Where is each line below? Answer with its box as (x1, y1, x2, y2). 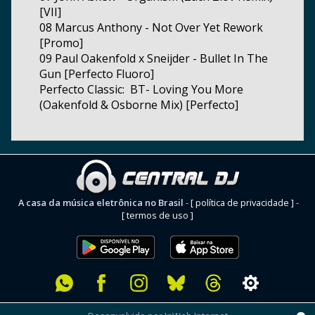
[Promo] (39, 34, 83, 51)
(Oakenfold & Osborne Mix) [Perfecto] (39, 96, 238, 112)
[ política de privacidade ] (191, 195, 294, 209)
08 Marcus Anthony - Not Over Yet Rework (39, 19, 263, 35)
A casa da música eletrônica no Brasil (18, 195, 184, 209)
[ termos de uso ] (122, 208, 193, 221)
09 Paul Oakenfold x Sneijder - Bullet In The (39, 50, 268, 66)
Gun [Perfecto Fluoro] (39, 65, 154, 82)
